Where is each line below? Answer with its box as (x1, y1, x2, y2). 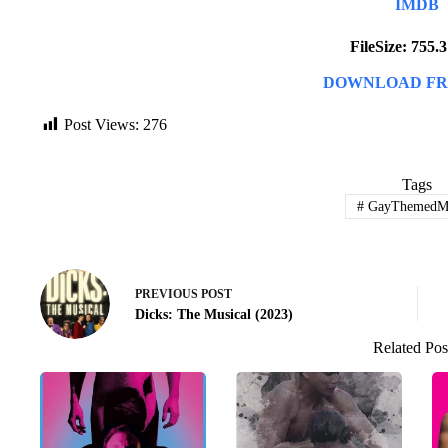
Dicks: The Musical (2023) (135, 307, 293, 323)
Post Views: (64, 116, 139, 133)
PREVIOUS (135, 287, 201, 302)
